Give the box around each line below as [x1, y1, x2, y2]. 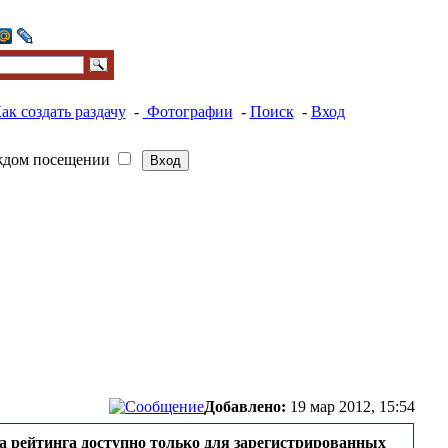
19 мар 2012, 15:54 [286, 397, 419, 415]
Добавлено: [204, 397, 286, 415]
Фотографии [142, 103, 233, 120]
